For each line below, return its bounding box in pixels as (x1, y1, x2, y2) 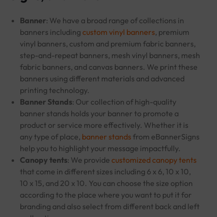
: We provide (67, 155, 111, 165)
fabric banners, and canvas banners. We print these (19, 62, 198, 72)
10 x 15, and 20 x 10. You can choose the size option (19, 178, 193, 188)
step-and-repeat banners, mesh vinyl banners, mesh (19, 50, 200, 60)
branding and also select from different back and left (19, 201, 200, 211)
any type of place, (19, 131, 82, 141)
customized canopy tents (111, 155, 197, 165)
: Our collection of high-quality (72, 96, 176, 107)
